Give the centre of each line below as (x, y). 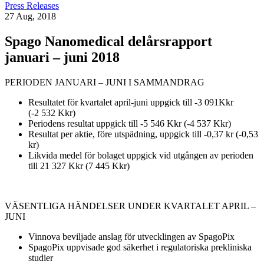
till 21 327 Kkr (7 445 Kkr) (79, 166)
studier (41, 258)
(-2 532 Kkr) (52, 113)
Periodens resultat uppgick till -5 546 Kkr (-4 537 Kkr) (130, 123)
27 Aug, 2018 (30, 16)
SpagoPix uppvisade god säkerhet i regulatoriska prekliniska (140, 247)
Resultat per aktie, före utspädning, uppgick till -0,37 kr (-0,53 (143, 134)
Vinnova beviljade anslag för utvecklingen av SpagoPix (131, 236)
